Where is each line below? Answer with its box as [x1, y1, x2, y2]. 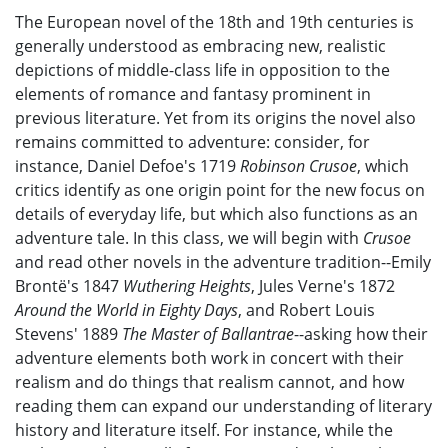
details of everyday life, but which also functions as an [15, 203, 418, 225]
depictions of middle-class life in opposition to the [15, 59, 390, 81]
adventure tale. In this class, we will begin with [15, 227, 363, 249]
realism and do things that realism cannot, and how [15, 371, 404, 393]
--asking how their [294, 323, 428, 345]
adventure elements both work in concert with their [15, 347, 404, 369]
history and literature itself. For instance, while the [15, 419, 393, 441]
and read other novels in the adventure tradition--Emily [15, 251, 431, 273]
